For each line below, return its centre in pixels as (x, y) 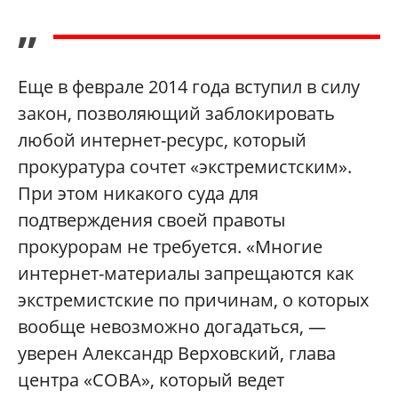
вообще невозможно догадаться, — (172, 327)
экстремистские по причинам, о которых (193, 300)
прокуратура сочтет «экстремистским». (185, 167)
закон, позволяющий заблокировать (176, 114)
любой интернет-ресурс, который (162, 140)
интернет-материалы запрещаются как (186, 274)
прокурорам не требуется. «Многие (170, 247)
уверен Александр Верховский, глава (177, 354)
